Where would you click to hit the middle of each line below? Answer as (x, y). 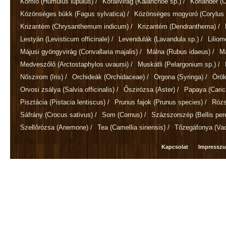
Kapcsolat (175, 147)
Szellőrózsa (38, 127)
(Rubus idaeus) (188, 51)
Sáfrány (33, 115)
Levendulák (136, 39)
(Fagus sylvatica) (100, 14)
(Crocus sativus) (69, 115)
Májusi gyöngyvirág (49, 51)
